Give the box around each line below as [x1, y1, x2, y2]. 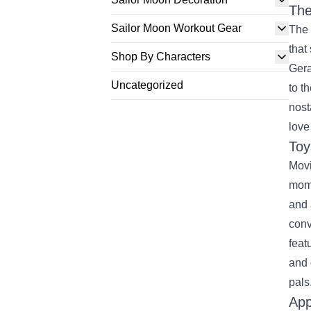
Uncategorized [111, 79, 183, 91]
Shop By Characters [111, 51, 210, 62]
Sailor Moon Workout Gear [111, 22, 242, 34]
